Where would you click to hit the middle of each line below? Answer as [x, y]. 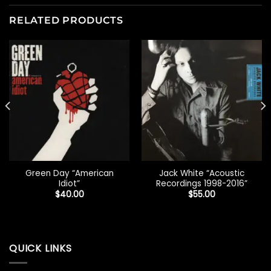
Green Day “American [69, 173]
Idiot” [69, 183]
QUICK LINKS [41, 248]
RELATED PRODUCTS [66, 21]
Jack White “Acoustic [202, 173]
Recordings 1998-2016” [202, 183]
